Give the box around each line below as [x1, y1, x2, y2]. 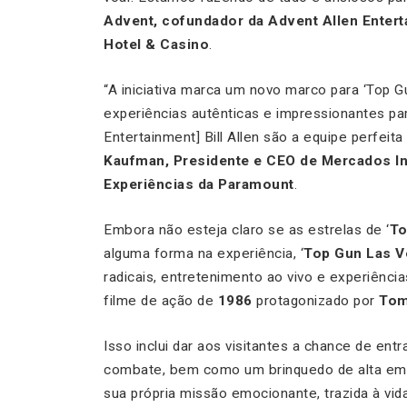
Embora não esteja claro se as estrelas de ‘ [104, 222, 390, 239]
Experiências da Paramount [104, 176, 294, 194]
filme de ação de [104, 293, 218, 310]
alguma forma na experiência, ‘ [104, 245, 303, 263]
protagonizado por [252, 293, 379, 310]
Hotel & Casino [104, 36, 209, 54]
